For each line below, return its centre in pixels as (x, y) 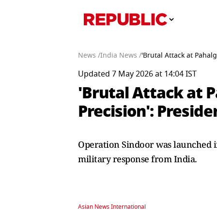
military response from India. (138, 159)
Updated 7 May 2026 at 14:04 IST (137, 74)
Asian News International (112, 207)
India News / (121, 55)
